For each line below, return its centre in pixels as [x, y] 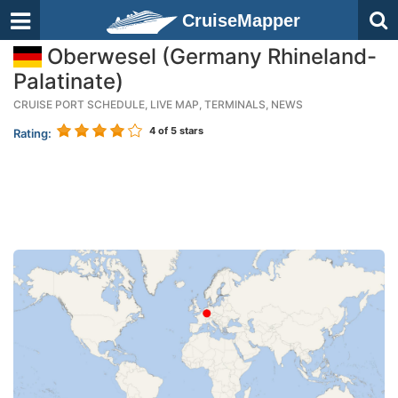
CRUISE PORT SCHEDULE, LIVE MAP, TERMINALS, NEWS [158, 104]
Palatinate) [68, 81]
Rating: [32, 133]
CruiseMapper [241, 20]
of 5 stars [179, 131]
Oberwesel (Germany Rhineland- [209, 56]
